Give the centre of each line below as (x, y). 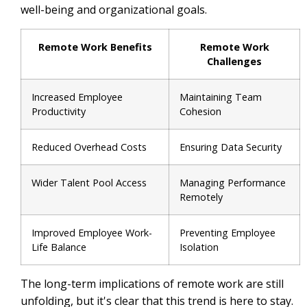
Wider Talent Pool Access (89, 182)
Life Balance (59, 247)
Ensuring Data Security (231, 147)
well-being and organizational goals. (114, 10)
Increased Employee (77, 97)
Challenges (234, 61)
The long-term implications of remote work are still (152, 283)
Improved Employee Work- (92, 232)
